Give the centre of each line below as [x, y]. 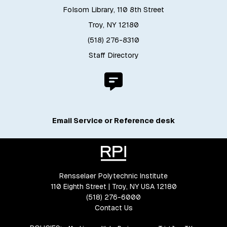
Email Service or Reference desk [113, 121]
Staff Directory [113, 55]
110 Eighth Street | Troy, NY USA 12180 [113, 187]
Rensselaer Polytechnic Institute [113, 176]
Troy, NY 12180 [113, 25]
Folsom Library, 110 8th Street [113, 9]
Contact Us [113, 208]
